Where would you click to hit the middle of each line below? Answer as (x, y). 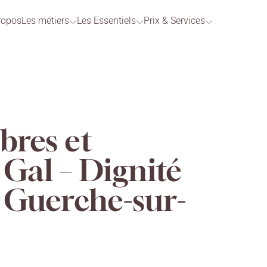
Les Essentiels (106, 21)
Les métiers (45, 21)
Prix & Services (174, 21)
